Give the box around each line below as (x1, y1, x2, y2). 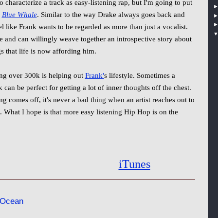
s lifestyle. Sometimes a (104, 72, 175, 79)
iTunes (118, 158, 150, 170)
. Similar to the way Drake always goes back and (36, 11, 185, 18)
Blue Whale (1, 11, 37, 18)
